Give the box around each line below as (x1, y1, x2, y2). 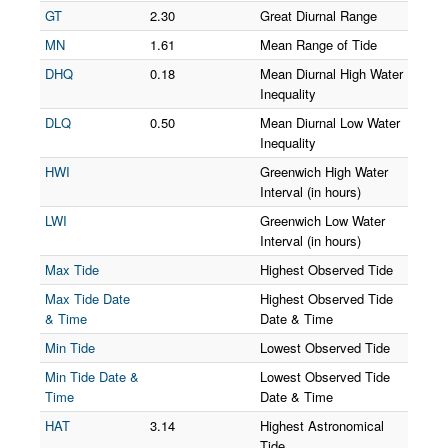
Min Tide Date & (45, 367, 139, 386)
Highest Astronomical (260, 416, 384, 435)
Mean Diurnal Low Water (260, 113, 400, 132)
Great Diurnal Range (260, 6, 377, 25)
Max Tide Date (45, 289, 130, 308)
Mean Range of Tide (260, 35, 377, 54)
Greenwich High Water (260, 162, 388, 181)
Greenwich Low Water (260, 211, 385, 230)
